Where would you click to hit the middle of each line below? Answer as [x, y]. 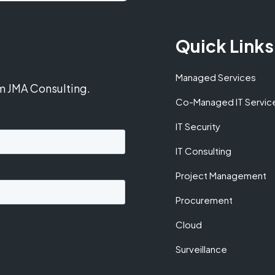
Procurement [204, 200]
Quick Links [225, 46]
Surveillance [201, 249]
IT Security [198, 126]
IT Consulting [203, 151]
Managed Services [216, 77]
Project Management [221, 175]
